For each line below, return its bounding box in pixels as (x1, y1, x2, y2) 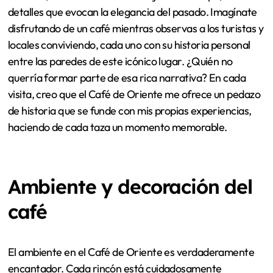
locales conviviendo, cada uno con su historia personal (7, 38, 250, 52)
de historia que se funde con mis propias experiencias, (7, 104, 252, 118)
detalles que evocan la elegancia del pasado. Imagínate (7, 5, 257, 19)
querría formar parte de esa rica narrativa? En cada (7, 71, 246, 85)
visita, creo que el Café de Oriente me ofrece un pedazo (7, 87, 261, 102)
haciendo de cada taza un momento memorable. (7, 120, 227, 135)
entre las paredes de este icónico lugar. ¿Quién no (7, 54, 233, 69)
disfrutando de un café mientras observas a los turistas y (7, 21, 264, 36)
